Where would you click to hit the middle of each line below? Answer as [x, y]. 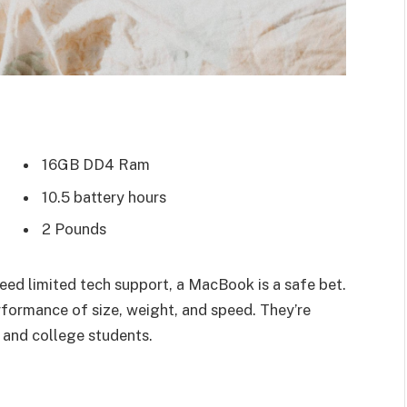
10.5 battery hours [104, 197]
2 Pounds [74, 228]
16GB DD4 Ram [96, 165]
